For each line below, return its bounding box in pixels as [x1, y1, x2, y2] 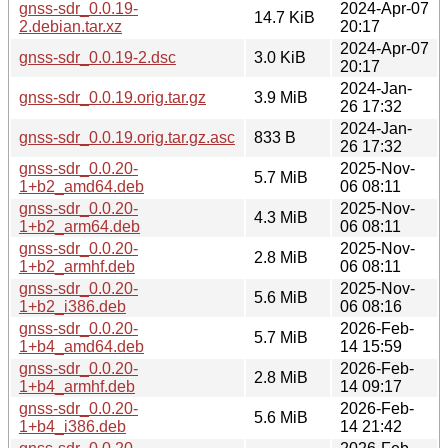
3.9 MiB [254, 88, 308, 106]
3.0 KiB [254, 48, 306, 66]
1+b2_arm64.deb [19, 217, 140, 235]
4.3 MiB [254, 208, 308, 226]
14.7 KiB [254, 8, 315, 26]
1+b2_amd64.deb [19, 177, 144, 195]
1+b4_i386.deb [19, 417, 126, 435]
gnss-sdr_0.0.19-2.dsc [19, 48, 176, 66]
